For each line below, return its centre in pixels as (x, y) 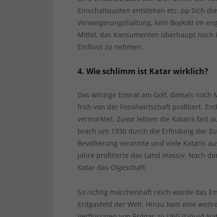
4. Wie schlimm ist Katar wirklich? (143, 71)
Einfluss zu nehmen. (111, 47)
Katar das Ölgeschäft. (113, 168)
